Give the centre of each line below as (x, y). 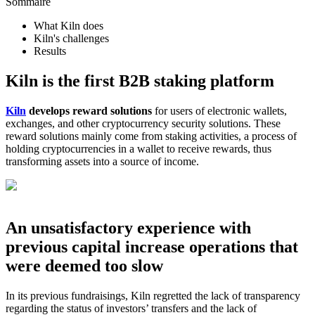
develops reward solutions (90, 110)
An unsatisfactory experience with (128, 227)
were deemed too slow (84, 265)
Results (50, 51)
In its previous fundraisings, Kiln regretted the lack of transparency (153, 295)
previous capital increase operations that (152, 246)
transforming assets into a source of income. (102, 161)
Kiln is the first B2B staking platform (140, 81)
